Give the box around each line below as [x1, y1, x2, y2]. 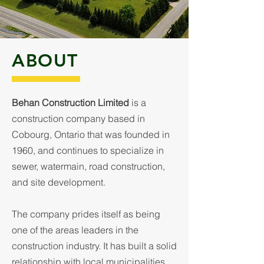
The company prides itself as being [12, 208, 160, 220]
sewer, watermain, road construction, [12, 160, 165, 172]
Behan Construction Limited [12, 97, 129, 108]
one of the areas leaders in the [12, 224, 138, 236]
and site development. [12, 176, 105, 188]
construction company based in [12, 113, 145, 124]
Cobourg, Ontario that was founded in [12, 128, 170, 140]
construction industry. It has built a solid [12, 240, 177, 252]
